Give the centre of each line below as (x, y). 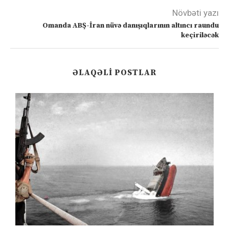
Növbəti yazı (196, 13)
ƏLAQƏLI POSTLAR (114, 73)
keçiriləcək (200, 36)
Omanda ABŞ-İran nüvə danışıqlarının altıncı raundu (131, 26)
